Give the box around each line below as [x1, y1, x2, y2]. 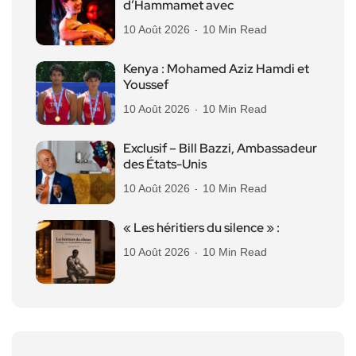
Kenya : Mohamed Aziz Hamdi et [123, 60, 309, 77]
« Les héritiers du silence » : [123, 219, 280, 236]
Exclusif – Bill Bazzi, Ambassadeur [123, 139, 317, 157]
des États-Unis [123, 155, 207, 172]
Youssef [123, 75, 168, 93]
